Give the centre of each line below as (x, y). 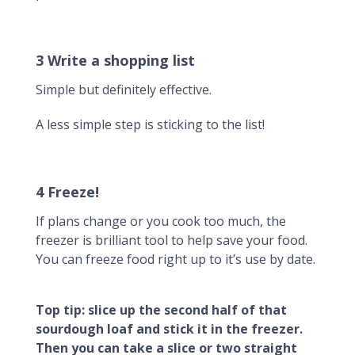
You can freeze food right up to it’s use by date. (176, 259)
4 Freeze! (67, 192)
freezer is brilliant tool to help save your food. (172, 240)
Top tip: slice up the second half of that (161, 310)
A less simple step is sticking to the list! (150, 124)
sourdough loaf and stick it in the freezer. (169, 329)
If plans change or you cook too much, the (161, 221)
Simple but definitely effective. (124, 90)
